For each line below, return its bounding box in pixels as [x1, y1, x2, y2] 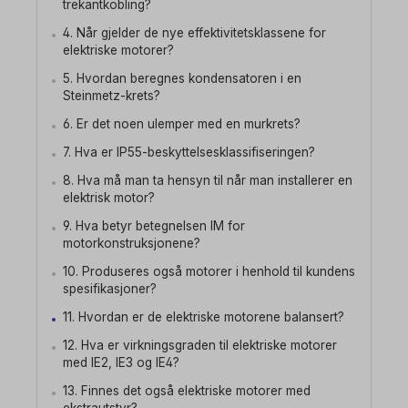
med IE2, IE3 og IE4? [63, 355, 179, 370]
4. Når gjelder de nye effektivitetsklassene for [63, 25, 326, 40]
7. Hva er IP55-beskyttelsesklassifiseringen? [63, 145, 315, 159]
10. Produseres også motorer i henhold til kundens [63, 264, 355, 279]
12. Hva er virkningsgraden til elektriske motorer [63, 338, 337, 352]
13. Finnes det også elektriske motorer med [63, 383, 311, 398]
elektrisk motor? [63, 190, 155, 205]
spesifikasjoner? [63, 281, 157, 296]
